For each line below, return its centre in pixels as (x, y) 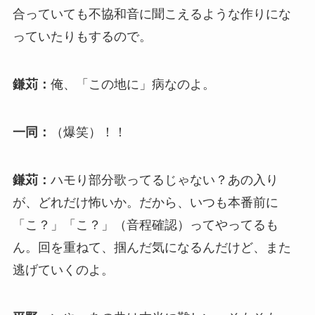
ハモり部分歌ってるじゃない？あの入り (164, 180)
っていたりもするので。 (82, 37)
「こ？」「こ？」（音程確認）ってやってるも (145, 225)
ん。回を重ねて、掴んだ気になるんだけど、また (152, 247)
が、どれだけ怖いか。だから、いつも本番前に (145, 202)
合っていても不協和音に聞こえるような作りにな (152, 14)
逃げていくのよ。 (63, 270)
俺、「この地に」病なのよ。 (133, 85)
